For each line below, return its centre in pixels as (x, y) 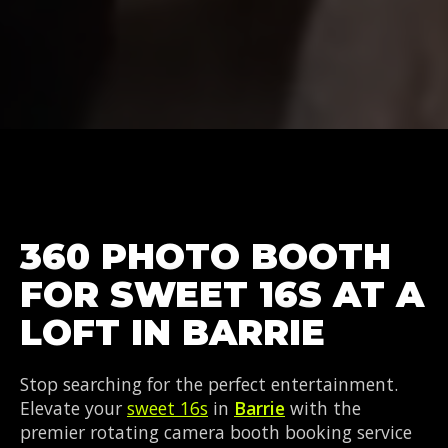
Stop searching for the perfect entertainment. (209, 384)
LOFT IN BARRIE (172, 332)
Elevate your (73, 408)
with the (323, 408)
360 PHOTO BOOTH (205, 256)
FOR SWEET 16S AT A (222, 294)
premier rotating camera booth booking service (216, 432)
